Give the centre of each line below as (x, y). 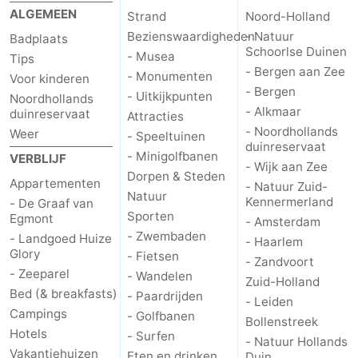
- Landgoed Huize (61, 238)
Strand (147, 16)
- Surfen (151, 336)
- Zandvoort (279, 261)
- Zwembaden (167, 236)
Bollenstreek (281, 321)
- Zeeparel (40, 273)
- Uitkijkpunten (170, 96)
